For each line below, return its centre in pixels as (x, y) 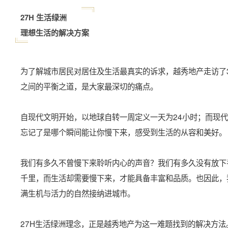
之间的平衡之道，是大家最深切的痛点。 (89, 86)
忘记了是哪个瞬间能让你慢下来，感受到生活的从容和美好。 (123, 132)
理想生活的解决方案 (55, 33)
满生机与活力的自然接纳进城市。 (78, 193)
